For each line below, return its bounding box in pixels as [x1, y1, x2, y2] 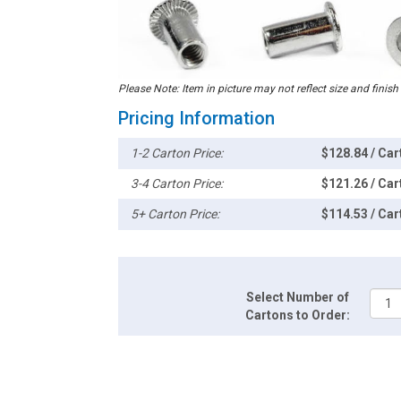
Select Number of [246, 290, 350, 305]
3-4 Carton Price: [131, 176, 224, 192]
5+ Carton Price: [131, 207, 220, 222]
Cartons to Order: [245, 308, 351, 323]
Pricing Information [118, 107, 275, 130]
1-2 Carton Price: [131, 146, 224, 161]
